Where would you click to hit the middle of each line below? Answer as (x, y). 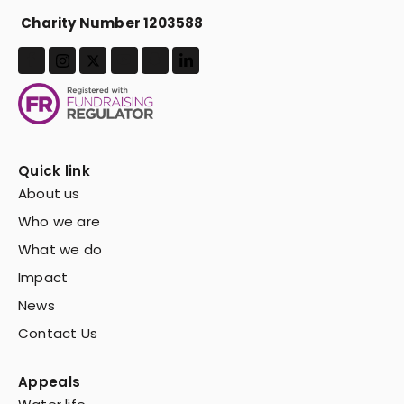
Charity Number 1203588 (111, 23)
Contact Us (58, 334)
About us (49, 194)
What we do (60, 250)
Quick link (54, 171)
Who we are (59, 222)
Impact (43, 278)
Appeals (50, 382)
